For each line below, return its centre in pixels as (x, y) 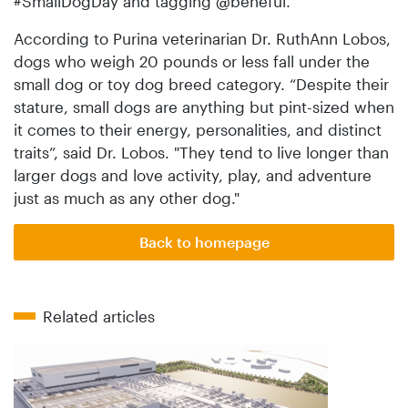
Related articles (99, 316)
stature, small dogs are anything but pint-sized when (204, 106)
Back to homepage (204, 241)
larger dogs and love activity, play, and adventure (193, 174)
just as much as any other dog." (127, 197)
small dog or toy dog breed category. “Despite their (201, 83)
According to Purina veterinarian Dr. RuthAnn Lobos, (202, 38)
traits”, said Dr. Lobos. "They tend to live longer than (201, 152)
